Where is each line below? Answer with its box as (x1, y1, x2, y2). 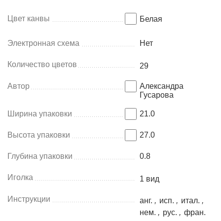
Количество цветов (7, 60, 77, 69)
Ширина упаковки (7, 110, 72, 118)
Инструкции (7, 195, 50, 203)
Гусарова (140, 91, 174, 99)
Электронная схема (7, 39, 79, 47)
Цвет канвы (7, 14, 50, 23)
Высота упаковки (7, 131, 70, 139)
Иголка (7, 173, 33, 182)
